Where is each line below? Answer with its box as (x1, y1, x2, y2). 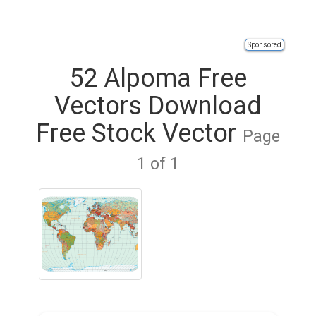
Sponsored (248, 41, 281, 49)
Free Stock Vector (36, 119, 243, 148)
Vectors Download (54, 91, 262, 121)
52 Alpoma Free (69, 63, 247, 93)
